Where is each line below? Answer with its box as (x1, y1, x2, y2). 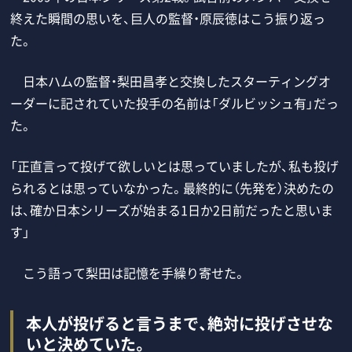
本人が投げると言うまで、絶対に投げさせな (26, 311, 334, 335)
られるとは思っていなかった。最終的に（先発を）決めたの (10, 178, 335, 197)
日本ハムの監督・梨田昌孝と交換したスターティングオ (10, 71, 332, 90)
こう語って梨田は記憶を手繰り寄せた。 (10, 262, 247, 282)
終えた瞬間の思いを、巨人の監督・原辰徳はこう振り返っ (10, 8, 326, 27)
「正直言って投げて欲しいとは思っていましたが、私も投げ (10, 156, 339, 175)
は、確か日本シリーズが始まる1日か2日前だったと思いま (10, 200, 334, 219)
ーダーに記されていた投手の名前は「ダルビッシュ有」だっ (10, 93, 339, 112)
